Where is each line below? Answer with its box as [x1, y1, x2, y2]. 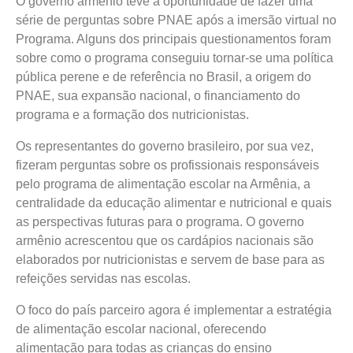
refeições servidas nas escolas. [16, 272, 191, 286]
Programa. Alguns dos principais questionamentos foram [16, 32, 331, 46]
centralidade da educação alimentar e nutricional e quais [16, 196, 332, 210]
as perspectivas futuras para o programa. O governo [16, 215, 304, 229]
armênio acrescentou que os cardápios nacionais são [16, 234, 314, 248]
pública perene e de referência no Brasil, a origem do [16, 70, 311, 84]
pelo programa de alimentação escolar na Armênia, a [16, 177, 310, 191]
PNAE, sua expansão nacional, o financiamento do [16, 89, 300, 103]
